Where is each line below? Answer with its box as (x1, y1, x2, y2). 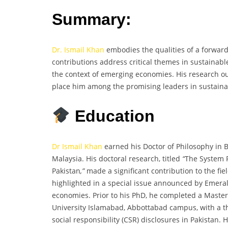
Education (70, 107, 155, 126)
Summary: (52, 10, 131, 28)
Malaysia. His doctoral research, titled (52, 153, 182, 163)
